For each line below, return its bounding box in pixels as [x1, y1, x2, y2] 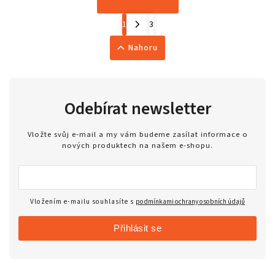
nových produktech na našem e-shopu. [62, 139, 213, 151]
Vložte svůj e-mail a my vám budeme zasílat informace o [27, 128, 248, 140]
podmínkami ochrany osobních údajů [136, 196, 245, 207]
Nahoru [128, 42, 158, 55]
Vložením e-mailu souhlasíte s [30, 196, 136, 207]
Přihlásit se [114, 223, 161, 234]
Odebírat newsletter [64, 96, 211, 122]
